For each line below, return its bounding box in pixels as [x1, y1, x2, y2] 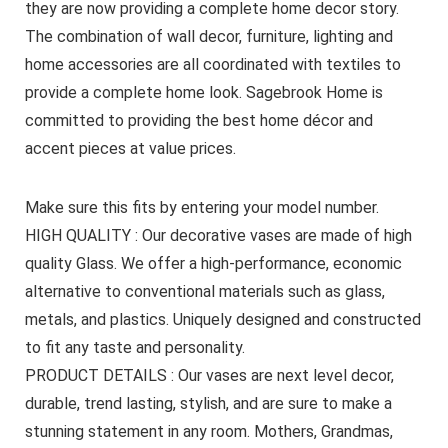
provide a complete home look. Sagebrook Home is [24, 83, 383, 103]
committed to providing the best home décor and [24, 111, 373, 131]
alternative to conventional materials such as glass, [24, 282, 385, 302]
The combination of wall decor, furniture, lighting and [24, 27, 393, 47]
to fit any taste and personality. [24, 338, 245, 358]
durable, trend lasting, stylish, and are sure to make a [24, 394, 392, 414]
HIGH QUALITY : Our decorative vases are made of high [24, 226, 412, 246]
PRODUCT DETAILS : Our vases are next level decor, [24, 366, 394, 386]
